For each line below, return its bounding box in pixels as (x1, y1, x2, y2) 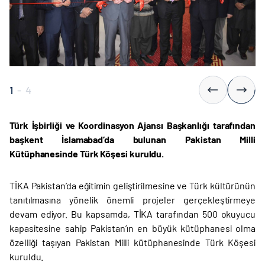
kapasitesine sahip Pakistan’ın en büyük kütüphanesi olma (9, 222, 256, 234)
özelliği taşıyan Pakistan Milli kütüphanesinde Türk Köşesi (9, 237, 256, 248)
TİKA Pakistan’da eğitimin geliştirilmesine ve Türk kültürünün (9, 180, 256, 192)
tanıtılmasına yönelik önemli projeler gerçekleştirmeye (9, 194, 256, 206)
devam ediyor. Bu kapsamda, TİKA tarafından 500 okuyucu (9, 208, 256, 220)
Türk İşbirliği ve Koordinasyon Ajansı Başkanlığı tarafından (9, 119, 256, 131)
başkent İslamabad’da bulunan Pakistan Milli (9, 134, 256, 146)
